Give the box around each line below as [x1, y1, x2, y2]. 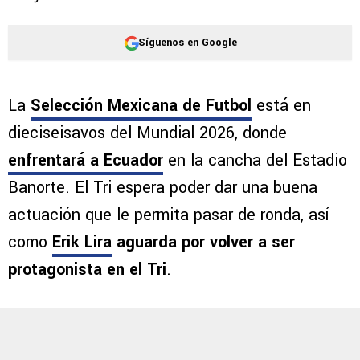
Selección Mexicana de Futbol [31, 94, 252, 118]
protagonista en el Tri [8, 258, 166, 282]
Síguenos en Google [137, 35, 237, 50]
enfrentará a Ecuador [8, 149, 163, 173]
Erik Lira [52, 231, 112, 255]
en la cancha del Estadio [163, 149, 347, 173]
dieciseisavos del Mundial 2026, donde [8, 121, 287, 145]
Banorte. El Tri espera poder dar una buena [8, 176, 317, 200]
